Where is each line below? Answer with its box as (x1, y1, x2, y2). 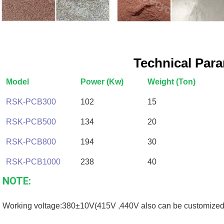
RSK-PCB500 (6, 117, 56, 126)
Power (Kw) (80, 77, 123, 86)
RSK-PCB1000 (6, 157, 60, 166)
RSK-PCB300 (6, 97, 56, 106)
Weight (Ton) (147, 77, 195, 86)
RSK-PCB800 (6, 137, 56, 146)
